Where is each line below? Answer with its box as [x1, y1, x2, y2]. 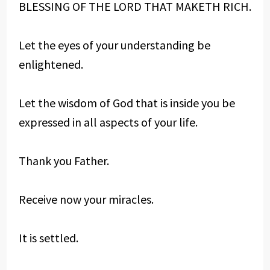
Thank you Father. [18, 153, 109, 168]
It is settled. [18, 230, 78, 245]
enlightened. [18, 57, 83, 72]
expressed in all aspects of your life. [18, 115, 198, 130]
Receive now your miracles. [18, 192, 154, 207]
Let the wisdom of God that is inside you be [18, 95, 235, 110]
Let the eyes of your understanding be [18, 37, 210, 52]
